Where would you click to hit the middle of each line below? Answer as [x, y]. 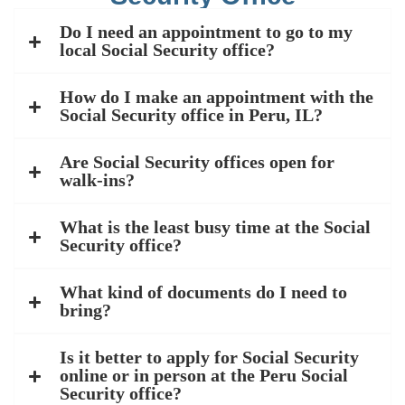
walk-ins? [97, 180]
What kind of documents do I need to [203, 292]
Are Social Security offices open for [197, 162]
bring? [85, 311]
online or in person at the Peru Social [204, 376]
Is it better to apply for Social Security [209, 358]
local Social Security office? [167, 50]
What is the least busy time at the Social [215, 227]
